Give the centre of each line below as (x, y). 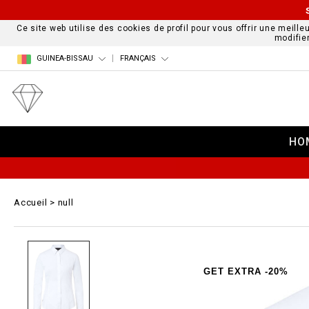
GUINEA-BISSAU (65, 59)
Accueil (31, 202)
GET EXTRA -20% (246, 271)
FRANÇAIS (138, 59)
